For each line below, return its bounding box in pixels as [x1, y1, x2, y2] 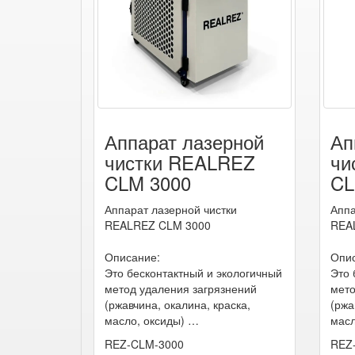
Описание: [105, 248, 160, 265]
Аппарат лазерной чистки [105, 200, 237, 217]
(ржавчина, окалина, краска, [105, 296, 250, 312]
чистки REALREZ [105, 147, 255, 176]
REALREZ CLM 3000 [105, 216, 211, 233]
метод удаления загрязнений [105, 280, 257, 296]
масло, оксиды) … [105, 311, 199, 328]
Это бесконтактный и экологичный [105, 264, 282, 281]
